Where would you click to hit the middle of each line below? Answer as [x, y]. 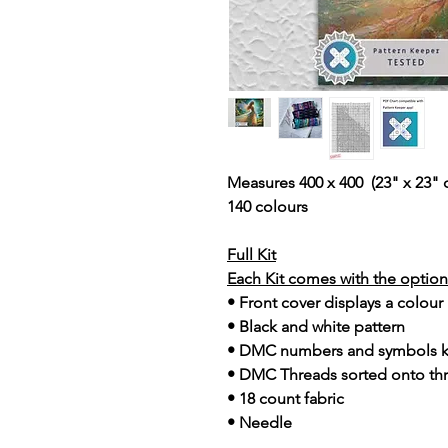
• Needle [259, 422]
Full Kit [251, 254]
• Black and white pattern [316, 326]
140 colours [267, 206]
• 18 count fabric [285, 398]
